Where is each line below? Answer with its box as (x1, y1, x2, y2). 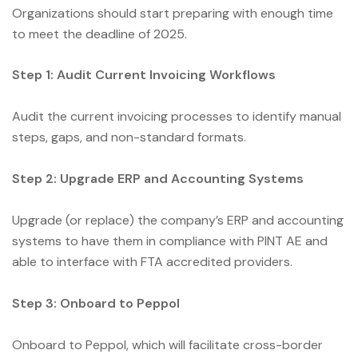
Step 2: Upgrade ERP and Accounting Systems (12, 170, 307, 188)
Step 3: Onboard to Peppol (12, 294, 183, 312)
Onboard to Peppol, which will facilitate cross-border (12, 336, 323, 353)
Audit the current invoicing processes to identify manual (12, 108, 341, 125)
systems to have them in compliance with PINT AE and (12, 233, 328, 249)
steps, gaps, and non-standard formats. (12, 129, 246, 146)
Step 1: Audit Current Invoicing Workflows (12, 66, 279, 84)
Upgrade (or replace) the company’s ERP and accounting (12, 212, 344, 229)
